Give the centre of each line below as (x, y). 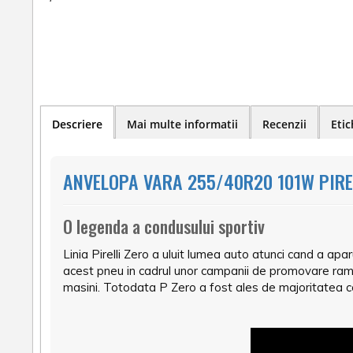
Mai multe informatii (182, 124)
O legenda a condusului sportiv (164, 227)
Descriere (77, 124)
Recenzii (284, 124)
